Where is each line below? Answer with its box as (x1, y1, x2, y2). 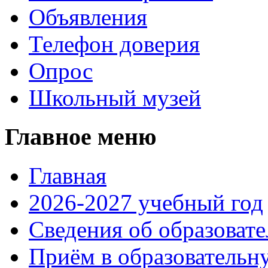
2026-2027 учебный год (29, 189, 263, 215)
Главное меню (5, 123, 157, 150)
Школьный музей (29, 85, 201, 111)
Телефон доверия (29, 31, 200, 57)
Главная (29, 162, 106, 188)
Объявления (29, 4, 147, 31)
